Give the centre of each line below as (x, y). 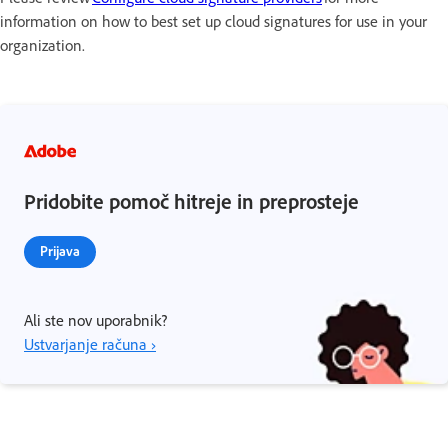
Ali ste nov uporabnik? (95, 319)
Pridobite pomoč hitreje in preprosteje (191, 200)
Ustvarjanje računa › (90, 343)
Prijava (60, 250)
